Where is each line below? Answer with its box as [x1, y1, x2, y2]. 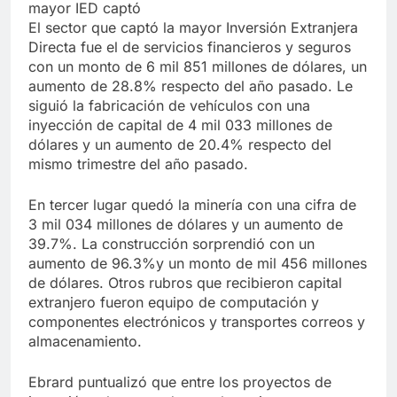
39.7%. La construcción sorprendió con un [28, 235, 315, 253]
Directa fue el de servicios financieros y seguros [28, 38, 351, 57]
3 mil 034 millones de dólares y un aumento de [28, 215, 343, 234]
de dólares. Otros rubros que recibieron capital [28, 274, 342, 292]
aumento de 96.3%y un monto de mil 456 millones [28, 254, 367, 273]
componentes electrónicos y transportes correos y [28, 313, 365, 331]
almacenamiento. [28, 332, 142, 351]
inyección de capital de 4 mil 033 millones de [28, 116, 332, 135]
